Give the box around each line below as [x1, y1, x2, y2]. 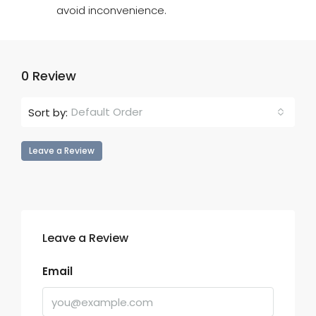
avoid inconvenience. [56, 3, 166, 18]
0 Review [21, 67, 76, 85]
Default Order [71, 104, 142, 119]
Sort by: [28, 104, 68, 120]
